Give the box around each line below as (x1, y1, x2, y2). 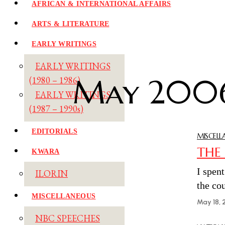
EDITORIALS (32, 128, 77, 136)
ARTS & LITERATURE (32, 20, 109, 28)
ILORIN (35, 168, 68, 180)
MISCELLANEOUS (32, 192, 96, 200)
